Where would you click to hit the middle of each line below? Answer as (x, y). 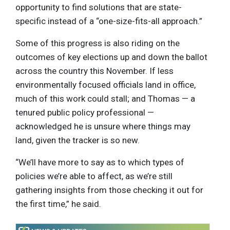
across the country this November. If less (94, 71)
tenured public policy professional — (85, 112)
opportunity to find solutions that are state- (99, 7)
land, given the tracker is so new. (78, 140)
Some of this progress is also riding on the (98, 43)
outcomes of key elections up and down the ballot (111, 57)
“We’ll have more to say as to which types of (100, 162)
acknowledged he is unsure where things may (103, 126)
